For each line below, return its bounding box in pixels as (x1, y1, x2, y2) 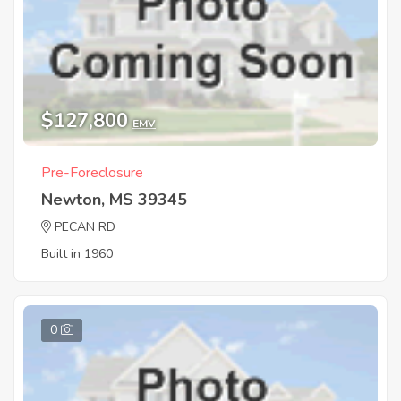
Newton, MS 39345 (41, 188, 187, 210)
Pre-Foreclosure (41, 162, 143, 183)
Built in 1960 (41, 244, 113, 262)
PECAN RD (55, 218, 115, 235)
